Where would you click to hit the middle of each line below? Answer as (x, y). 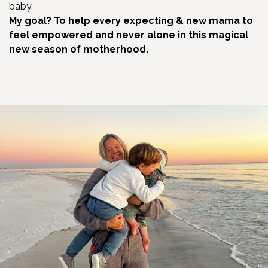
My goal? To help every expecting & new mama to (131, 20)
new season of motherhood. (79, 49)
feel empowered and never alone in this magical (129, 35)
